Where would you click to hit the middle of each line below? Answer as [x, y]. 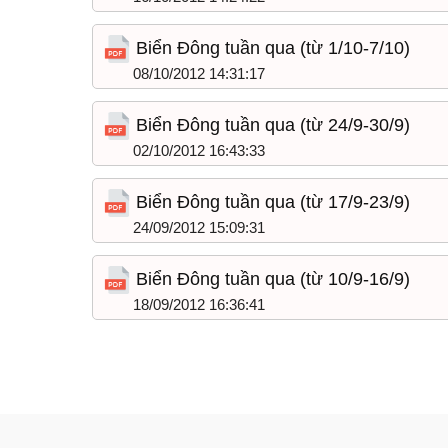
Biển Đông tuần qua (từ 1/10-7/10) [270, 48]
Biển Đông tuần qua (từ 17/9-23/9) [270, 202]
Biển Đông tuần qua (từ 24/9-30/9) [270, 125]
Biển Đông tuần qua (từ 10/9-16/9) [270, 279]
